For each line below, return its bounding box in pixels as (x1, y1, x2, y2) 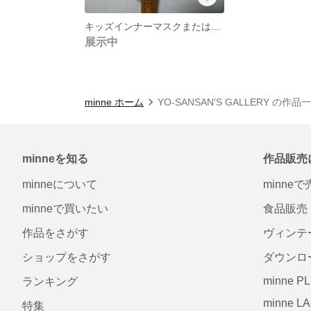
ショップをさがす (22, 251, 111, 263)
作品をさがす (22, 226, 89, 239)
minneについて (22, 178, 97, 190)
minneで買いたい (22, 202, 108, 215)
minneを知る (22, 152, 88, 165)
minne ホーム (85, 96, 144, 108)
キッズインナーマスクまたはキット (211, 20, 221, 32)
